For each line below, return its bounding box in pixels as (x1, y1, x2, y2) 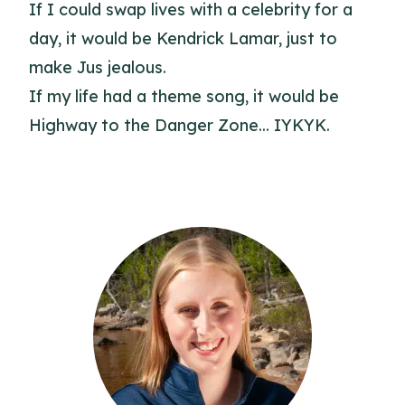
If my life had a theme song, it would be (29, 86, 339, 107)
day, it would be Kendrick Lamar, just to (29, 28, 337, 49)
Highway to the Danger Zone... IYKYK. (29, 115, 330, 136)
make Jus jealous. (29, 57, 166, 78)
